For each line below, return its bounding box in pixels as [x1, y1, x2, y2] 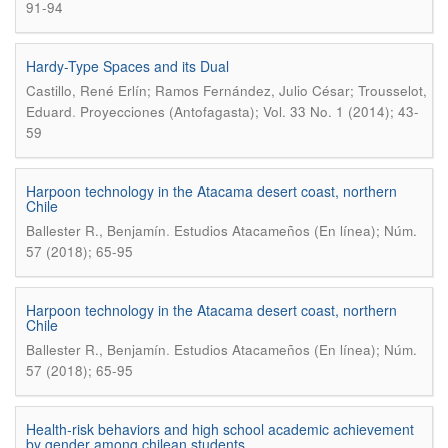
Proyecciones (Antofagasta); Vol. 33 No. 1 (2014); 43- [80, 102, 419, 121]
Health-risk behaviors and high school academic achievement [26, 419, 414, 439]
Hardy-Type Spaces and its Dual [26, 56, 229, 76]
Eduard [26, 102, 72, 121]
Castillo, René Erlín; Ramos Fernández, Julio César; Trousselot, [26, 81, 427, 100]
